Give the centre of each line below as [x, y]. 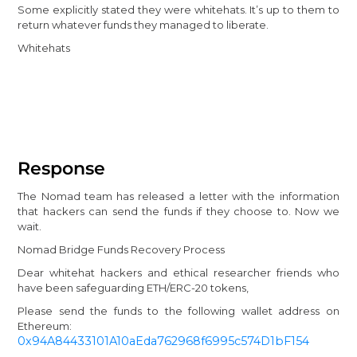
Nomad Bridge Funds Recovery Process [122, 249]
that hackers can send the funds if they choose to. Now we [178, 211]
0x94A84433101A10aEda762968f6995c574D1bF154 [164, 341]
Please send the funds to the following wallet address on [178, 310]
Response [62, 168]
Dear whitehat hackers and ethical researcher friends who [178, 272]
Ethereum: [45, 326]
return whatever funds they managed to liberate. [143, 24]
